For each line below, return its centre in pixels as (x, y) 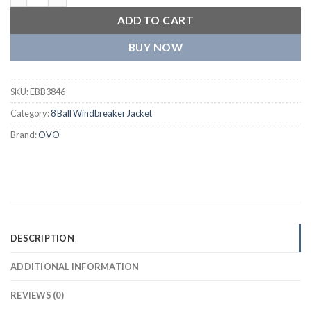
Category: (31, 114)
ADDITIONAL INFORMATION (75, 267)
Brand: (24, 135)
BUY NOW (155, 47)
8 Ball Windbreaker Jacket (101, 114)
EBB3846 (48, 92)
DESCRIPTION (42, 238)
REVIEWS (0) (37, 295)
